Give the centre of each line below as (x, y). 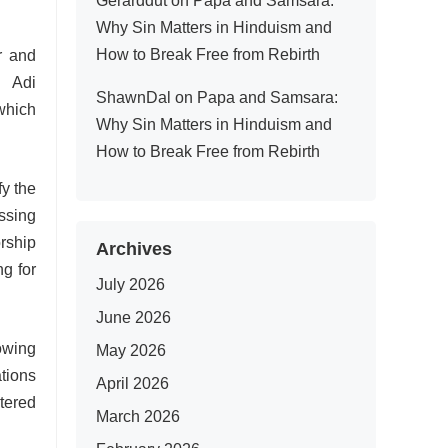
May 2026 (131, 350)
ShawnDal (133, 97)
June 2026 (133, 317)
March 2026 (138, 416)
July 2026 (130, 284)
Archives (134, 249)
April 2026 (132, 383)
